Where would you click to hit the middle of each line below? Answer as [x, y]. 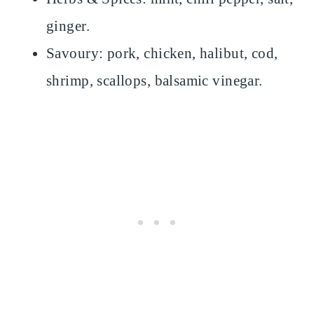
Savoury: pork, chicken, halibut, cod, [162, 54]
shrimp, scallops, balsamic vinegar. [155, 81]
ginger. [68, 26]
